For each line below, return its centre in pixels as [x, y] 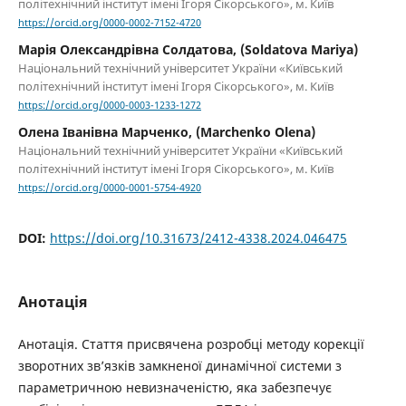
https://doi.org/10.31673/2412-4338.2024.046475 [198, 237]
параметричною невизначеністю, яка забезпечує [174, 387]
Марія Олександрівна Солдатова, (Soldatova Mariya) [188, 50]
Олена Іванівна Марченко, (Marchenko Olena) [166, 132]
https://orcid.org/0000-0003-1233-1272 [109, 106]
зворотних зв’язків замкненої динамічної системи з [179, 365]
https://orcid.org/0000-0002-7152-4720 [109, 23]
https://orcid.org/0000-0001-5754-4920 [109, 188]
